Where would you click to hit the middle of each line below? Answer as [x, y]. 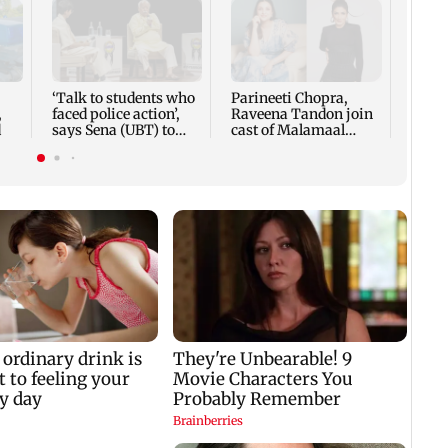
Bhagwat [81, 146]
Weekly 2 [261, 146]
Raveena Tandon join [302, 114]
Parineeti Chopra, [290, 98]
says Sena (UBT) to [113, 130]
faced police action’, [115, 114]
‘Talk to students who [123, 98]
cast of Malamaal [288, 130]
